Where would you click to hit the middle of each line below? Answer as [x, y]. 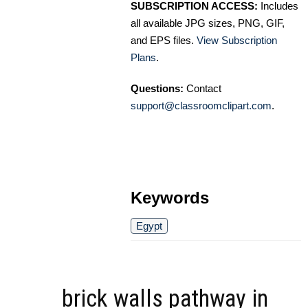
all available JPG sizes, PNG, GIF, [208, 23]
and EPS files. [164, 41]
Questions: [157, 89]
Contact [202, 89]
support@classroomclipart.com [201, 106]
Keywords [170, 198]
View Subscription [237, 41]
